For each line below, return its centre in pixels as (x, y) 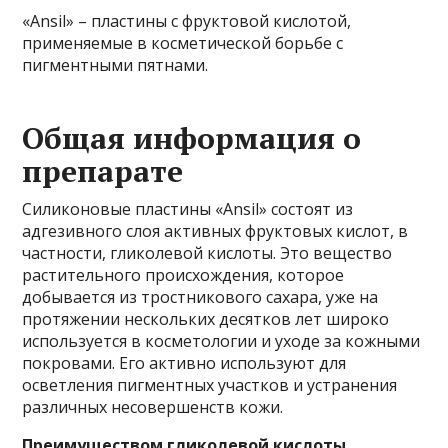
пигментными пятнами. (115, 65)
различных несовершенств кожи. (153, 407)
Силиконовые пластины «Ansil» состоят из (188, 209)
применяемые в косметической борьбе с (183, 43)
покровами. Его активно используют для (184, 363)
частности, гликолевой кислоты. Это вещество (207, 253)
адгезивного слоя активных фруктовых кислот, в (215, 231)
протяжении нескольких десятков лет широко (206, 319)
